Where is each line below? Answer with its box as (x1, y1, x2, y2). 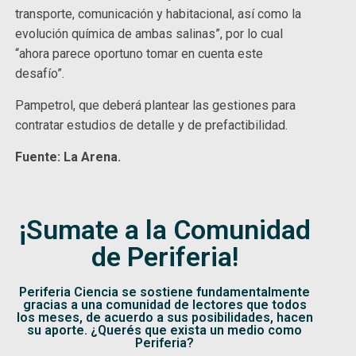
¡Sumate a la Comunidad (18, 213, 311, 246)
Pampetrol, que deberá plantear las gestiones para (15, 97, 296, 113)
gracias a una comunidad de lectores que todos (22, 296, 307, 312)
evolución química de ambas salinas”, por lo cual (15, 25, 284, 41)
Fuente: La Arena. (15, 149, 125, 164)
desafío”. (15, 65, 68, 81)
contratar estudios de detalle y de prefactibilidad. (15, 117, 292, 133)
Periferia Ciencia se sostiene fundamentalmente (19, 284, 310, 300)
